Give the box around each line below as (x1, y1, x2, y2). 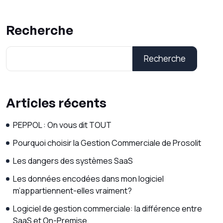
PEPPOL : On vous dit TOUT (13, 119, 111, 130)
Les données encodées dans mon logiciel (13, 173, 164, 184)
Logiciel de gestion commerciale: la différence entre (13, 203, 202, 214)
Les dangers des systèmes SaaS (13, 155, 133, 166)
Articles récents (6, 95, 107, 111)
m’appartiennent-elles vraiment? (13, 185, 132, 196)
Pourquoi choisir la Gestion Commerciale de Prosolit (13, 137, 201, 148)
